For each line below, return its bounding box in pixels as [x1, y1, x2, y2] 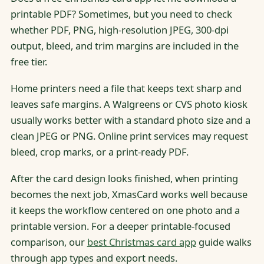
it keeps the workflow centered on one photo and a [10, 203, 240, 217]
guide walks [196, 235, 252, 249]
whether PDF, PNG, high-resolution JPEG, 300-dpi [10, 22, 229, 37]
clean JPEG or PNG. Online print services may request [10, 129, 248, 143]
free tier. [10, 54, 47, 68]
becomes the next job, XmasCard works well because [10, 187, 247, 202]
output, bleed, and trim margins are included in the [10, 38, 239, 52]
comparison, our [10, 235, 87, 249]
